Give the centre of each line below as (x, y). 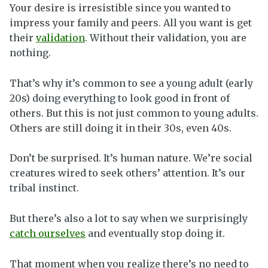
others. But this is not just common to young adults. (134, 113)
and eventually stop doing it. (155, 233)
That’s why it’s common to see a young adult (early (131, 83)
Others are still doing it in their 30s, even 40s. (121, 128)
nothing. (30, 53)
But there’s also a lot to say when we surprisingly (129, 218)
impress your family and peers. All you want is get (131, 23)
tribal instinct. (44, 188)
